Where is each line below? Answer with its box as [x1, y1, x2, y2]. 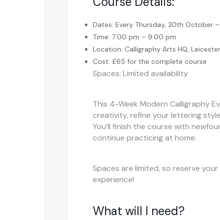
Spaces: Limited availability [93, 68, 188, 79]
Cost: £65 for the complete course [93, 56, 207, 66]
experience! [93, 174, 134, 185]
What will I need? [93, 203, 185, 219]
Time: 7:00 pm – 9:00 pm [93, 32, 176, 41]
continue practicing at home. [93, 132, 196, 143]
